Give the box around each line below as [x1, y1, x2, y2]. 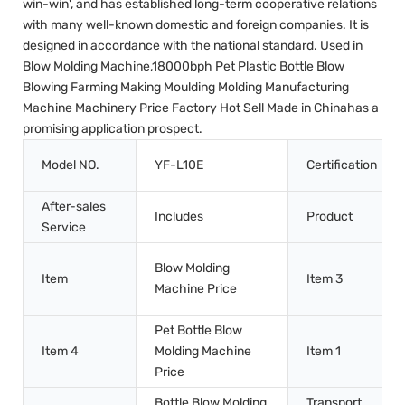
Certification [306, 156, 377, 173]
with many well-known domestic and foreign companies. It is [23, 16, 369, 33]
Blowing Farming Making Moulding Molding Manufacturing [23, 79, 349, 95]
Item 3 [306, 270, 343, 287]
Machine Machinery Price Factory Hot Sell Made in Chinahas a [23, 99, 379, 116]
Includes [155, 208, 203, 224]
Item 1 [306, 343, 341, 359]
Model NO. [42, 156, 99, 173]
